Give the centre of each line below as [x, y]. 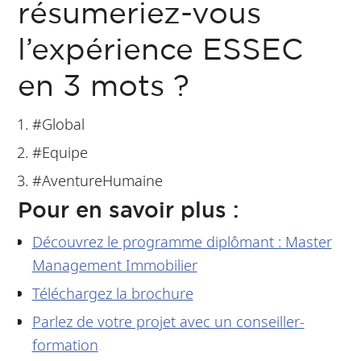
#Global [58, 124]
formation [65, 344]
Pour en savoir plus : [129, 210]
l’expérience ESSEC [161, 52]
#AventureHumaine [97, 180]
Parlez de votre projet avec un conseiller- [168, 321]
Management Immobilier [114, 265]
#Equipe [60, 151]
